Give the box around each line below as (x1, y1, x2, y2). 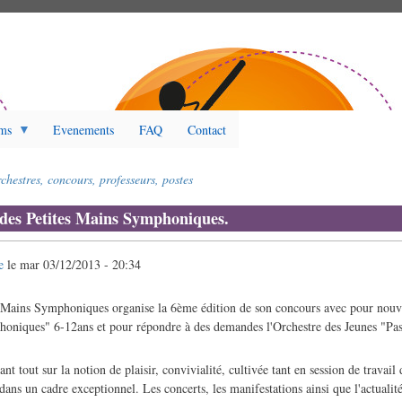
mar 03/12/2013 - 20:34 (20, 256, 142, 274)
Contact (187, 120, 226, 138)
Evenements (52, 120, 114, 138)
